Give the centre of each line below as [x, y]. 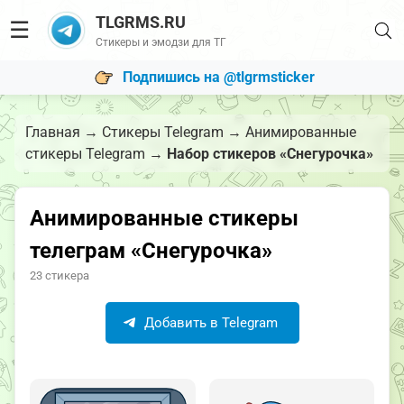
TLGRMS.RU [140, 22]
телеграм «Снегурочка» [151, 251]
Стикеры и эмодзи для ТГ [161, 42]
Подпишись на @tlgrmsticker [218, 77]
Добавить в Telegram [209, 323]
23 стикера [60, 275]
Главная [53, 132]
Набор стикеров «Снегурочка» [270, 154]
